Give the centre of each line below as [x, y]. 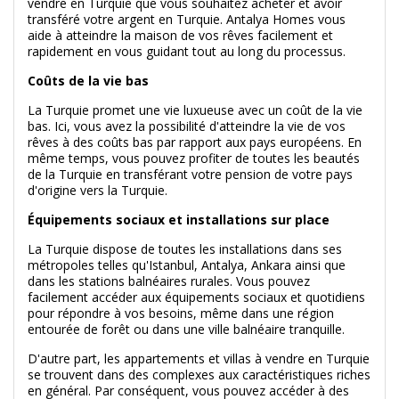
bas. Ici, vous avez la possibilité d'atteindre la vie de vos [187, 126]
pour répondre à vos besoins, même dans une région [181, 313]
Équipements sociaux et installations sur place [179, 220]
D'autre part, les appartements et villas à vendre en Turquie [199, 359]
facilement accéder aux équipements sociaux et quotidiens [196, 297]
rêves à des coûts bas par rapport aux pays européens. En [195, 142]
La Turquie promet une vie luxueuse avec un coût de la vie [195, 110]
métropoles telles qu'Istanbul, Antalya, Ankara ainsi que [187, 265]
